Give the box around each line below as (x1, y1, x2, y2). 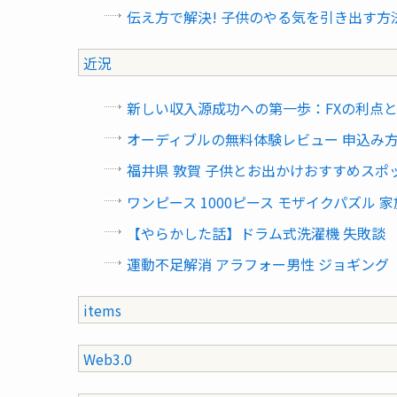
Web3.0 (83, 347, 132, 370)
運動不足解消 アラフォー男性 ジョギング (127, 253, 389, 275)
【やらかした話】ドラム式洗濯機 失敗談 (127, 222, 385, 244)
